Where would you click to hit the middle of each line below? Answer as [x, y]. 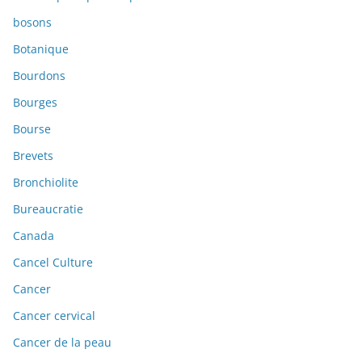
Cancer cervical [54, 316]
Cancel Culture [53, 263]
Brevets [33, 156]
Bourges [35, 103]
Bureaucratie [48, 209]
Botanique [41, 49]
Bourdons [39, 76]
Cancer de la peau [62, 343]
